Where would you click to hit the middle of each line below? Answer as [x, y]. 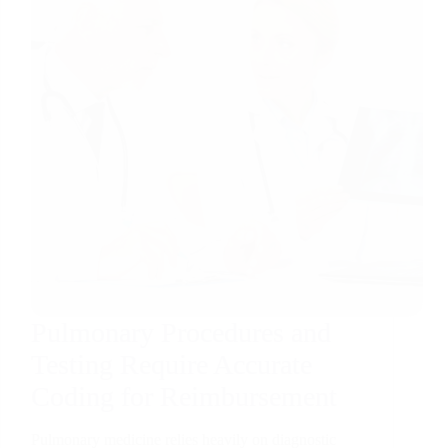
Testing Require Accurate [171, 364]
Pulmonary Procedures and [181, 332]
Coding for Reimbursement [184, 396]
